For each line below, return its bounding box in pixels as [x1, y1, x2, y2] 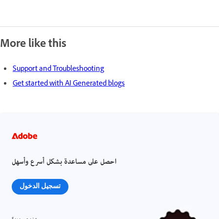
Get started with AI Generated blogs [13, 79, 125, 90]
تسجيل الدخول [20, 182, 61, 191]
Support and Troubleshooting [13, 64, 104, 76]
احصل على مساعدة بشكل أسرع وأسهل [12, 155, 116, 170]
